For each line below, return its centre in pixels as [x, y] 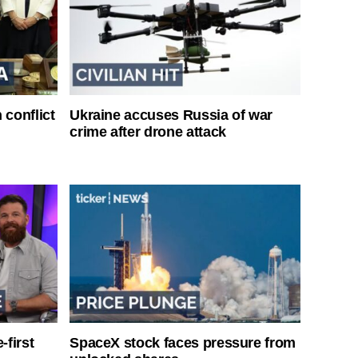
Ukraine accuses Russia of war [171, 115]
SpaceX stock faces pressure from [183, 343]
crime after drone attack [148, 132]
